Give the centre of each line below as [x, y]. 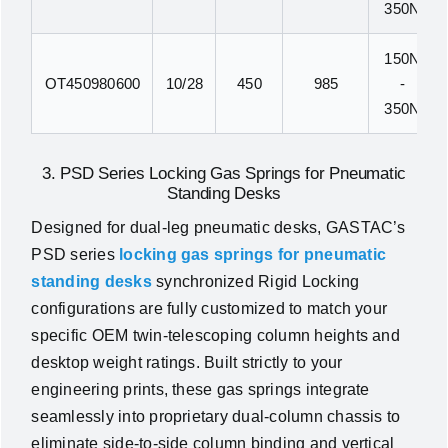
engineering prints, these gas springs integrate [200, 389]
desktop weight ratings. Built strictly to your [187, 362]
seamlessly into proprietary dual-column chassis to [216, 416]
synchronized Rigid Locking [255, 281]
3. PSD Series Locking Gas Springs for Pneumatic [224, 173]
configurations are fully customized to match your [209, 308]
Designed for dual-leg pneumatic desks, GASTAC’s [218, 227]
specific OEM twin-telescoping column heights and [215, 335]
